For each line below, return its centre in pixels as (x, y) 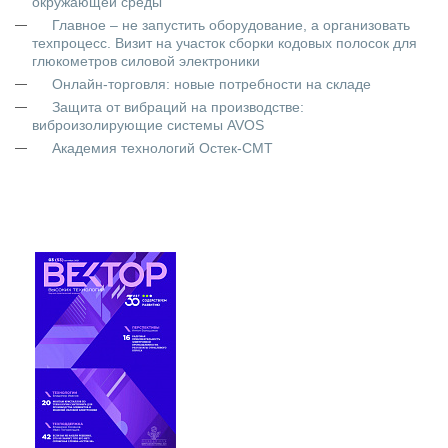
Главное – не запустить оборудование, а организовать (231, 25)
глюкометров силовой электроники (146, 61)
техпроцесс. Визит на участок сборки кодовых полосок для (224, 43)
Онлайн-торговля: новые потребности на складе (211, 84)
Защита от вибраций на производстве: (178, 107)
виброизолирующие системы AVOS (148, 125)
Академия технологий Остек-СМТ (162, 148)
